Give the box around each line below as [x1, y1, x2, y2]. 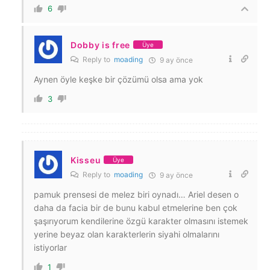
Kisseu [71, 154, 101, 165]
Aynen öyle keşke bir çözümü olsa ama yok [34, 74, 203, 84]
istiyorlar [34, 242, 67, 253]
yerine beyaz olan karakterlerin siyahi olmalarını [34, 228, 219, 239]
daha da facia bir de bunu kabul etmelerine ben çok [34, 202, 237, 213]
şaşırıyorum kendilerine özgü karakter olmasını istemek [34, 215, 248, 226]
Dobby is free [71, 39, 131, 50]
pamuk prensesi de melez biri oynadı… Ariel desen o [34, 189, 239, 199]
